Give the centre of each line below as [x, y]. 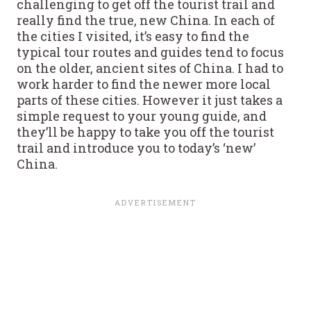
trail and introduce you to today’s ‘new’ [136, 148]
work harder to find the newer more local [144, 84]
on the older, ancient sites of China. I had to [150, 68]
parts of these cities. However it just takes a [150, 100]
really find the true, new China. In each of [146, 20]
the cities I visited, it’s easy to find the [133, 36]
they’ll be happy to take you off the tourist [145, 132]
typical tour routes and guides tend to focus [150, 52]
